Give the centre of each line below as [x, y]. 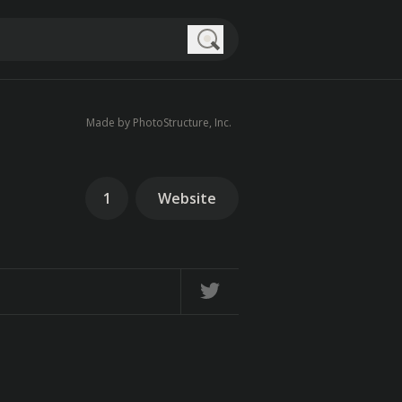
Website [187, 198]
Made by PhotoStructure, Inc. [159, 122]
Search [231, 64]
